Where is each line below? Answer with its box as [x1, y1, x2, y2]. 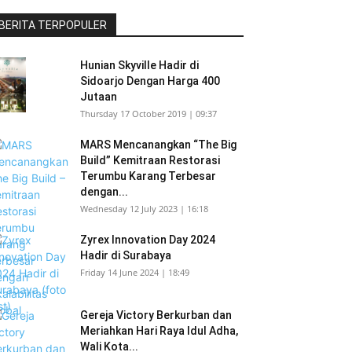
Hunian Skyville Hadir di [80, 59, 199, 71]
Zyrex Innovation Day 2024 [80, 233, 215, 246]
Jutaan [80, 90, 117, 103]
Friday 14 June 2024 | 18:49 [80, 266, 189, 278]
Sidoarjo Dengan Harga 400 [80, 75, 220, 87]
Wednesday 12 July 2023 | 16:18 [80, 203, 208, 214]
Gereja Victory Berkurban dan [80, 309, 232, 321]
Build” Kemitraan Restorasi [80, 154, 220, 167]
